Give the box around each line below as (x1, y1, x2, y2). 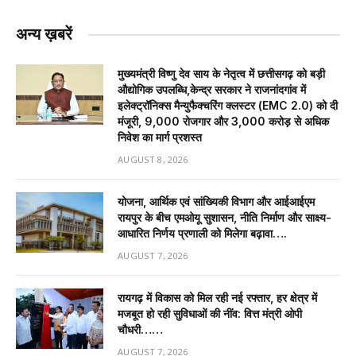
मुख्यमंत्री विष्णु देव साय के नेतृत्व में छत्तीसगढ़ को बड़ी (118, 67, 325, 81)
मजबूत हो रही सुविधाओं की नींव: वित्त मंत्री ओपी (118, 307, 302, 321)
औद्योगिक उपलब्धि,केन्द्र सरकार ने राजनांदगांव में (118, 83, 306, 97)
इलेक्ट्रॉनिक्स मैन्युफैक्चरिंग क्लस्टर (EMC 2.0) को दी (118, 99, 338, 113)
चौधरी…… (118, 323, 163, 337)
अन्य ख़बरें (16, 25, 72, 44)
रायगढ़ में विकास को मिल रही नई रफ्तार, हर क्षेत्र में (118, 291, 317, 305)
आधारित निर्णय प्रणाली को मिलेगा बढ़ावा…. (118, 226, 287, 241)
